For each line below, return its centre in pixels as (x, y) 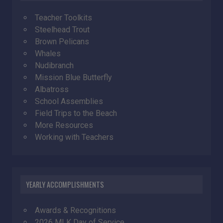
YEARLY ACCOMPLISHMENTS (65, 184)
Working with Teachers (74, 137)
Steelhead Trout (62, 29)
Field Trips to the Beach (76, 113)
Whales (48, 53)
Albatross (52, 89)
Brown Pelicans (62, 41)
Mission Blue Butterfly (73, 77)
